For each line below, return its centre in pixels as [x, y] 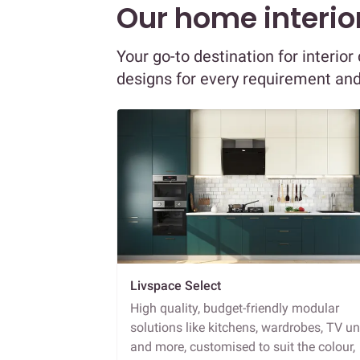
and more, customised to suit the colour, [243, 346]
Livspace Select [176, 285]
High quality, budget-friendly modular [235, 308]
